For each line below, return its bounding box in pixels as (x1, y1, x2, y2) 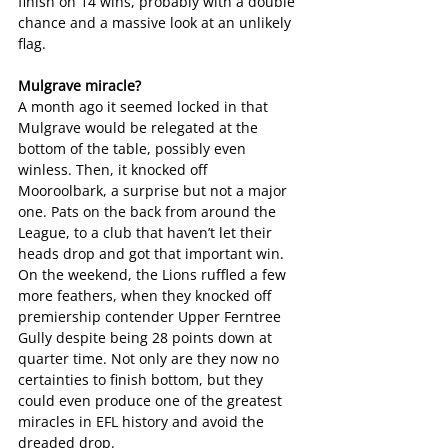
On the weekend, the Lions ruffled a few (18, 265, 290, 285)
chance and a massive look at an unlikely (18, 13, 295, 33)
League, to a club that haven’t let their (18, 223, 276, 243)
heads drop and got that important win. (18, 244, 284, 264)
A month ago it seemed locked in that (18, 97, 272, 117)
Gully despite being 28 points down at (18, 328, 276, 348)
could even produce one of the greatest (18, 391, 286, 411)
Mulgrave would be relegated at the (18, 118, 262, 138)
